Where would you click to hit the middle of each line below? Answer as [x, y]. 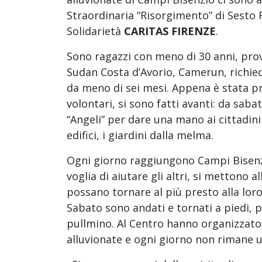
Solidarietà [95, 31]
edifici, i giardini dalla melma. [140, 135]
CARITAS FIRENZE [170, 31]
